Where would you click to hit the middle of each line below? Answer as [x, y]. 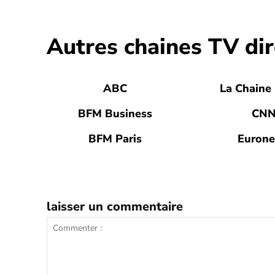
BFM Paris [115, 139]
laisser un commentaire [115, 207]
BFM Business [115, 114]
